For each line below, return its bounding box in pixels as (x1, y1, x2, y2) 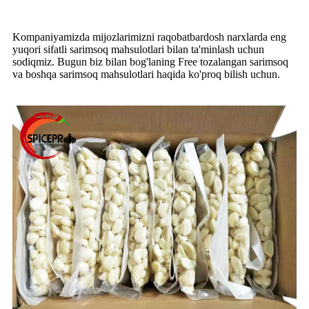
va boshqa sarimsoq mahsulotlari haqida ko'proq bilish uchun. (12, 68, 280, 80)
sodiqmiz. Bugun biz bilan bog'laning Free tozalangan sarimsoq (12, 55, 288, 68)
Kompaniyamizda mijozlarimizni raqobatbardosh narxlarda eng (12, 30, 286, 43)
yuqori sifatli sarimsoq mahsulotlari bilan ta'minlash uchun (12, 43, 264, 55)
